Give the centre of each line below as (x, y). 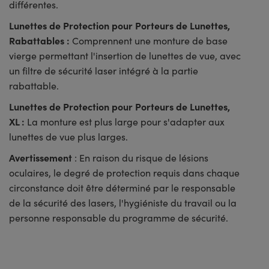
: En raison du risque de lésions (140, 158)
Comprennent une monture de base (149, 41)
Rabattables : (39, 41)
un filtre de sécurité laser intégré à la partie (104, 71)
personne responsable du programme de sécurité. (119, 218)
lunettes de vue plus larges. (68, 137)
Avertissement (41, 158)
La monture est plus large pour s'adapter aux (125, 122)
